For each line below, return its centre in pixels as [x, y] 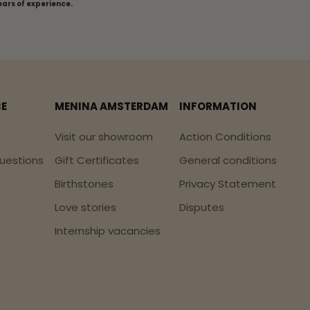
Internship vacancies [108, 230]
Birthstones [84, 183]
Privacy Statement [228, 183]
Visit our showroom [104, 136]
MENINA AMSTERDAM [111, 106]
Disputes [202, 207]
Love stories [85, 207]
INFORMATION [218, 106]
